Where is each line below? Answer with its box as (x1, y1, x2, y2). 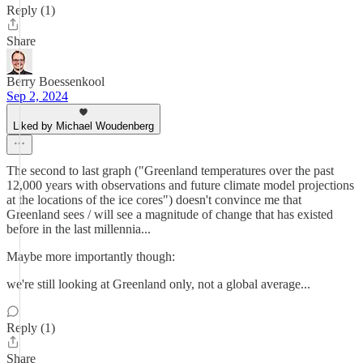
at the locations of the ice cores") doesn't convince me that (6, 193, 301, 207)
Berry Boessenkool (6, 75, 105, 88)
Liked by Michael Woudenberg (13, 120, 154, 132)
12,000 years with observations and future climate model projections (6, 178, 354, 192)
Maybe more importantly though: (6, 250, 175, 263)
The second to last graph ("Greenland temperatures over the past (6, 164, 334, 177)
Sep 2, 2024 (6, 89, 68, 103)
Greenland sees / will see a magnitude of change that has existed (6, 207, 333, 221)
